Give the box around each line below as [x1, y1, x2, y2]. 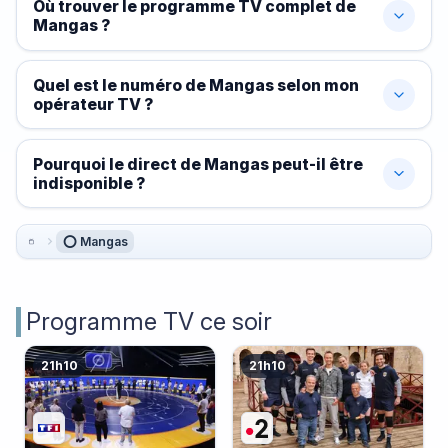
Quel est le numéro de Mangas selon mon [33, 75, 359, 95]
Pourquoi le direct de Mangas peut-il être [33, 154, 363, 174]
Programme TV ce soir [26, 306, 272, 336]
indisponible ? [33, 173, 145, 193]
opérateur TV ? [33, 94, 153, 114]
